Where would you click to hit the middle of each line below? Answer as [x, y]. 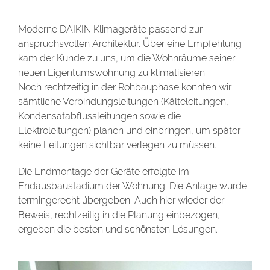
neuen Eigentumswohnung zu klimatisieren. [112, 72]
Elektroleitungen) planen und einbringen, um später [129, 130]
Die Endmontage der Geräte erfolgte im [104, 171]
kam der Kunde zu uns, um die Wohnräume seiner [127, 58]
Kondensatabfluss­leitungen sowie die [99, 116]
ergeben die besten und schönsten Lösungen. [118, 229]
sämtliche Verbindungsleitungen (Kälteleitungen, [123, 101]
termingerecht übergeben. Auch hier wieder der [121, 200]
